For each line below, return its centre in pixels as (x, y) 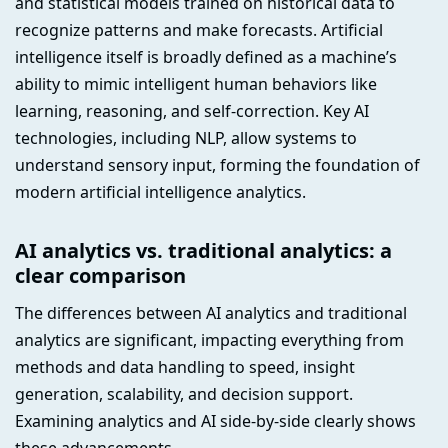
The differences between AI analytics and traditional (211, 313)
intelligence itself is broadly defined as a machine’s (206, 57)
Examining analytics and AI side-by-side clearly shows (215, 421)
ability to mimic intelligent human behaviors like (196, 84)
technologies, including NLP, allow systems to (186, 138)
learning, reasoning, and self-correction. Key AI (192, 111)
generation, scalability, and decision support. (184, 394)
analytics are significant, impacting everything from (209, 340)
